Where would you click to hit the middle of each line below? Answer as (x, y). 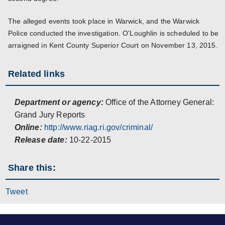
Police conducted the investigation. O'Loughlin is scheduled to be (114, 33)
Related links (37, 74)
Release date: (41, 140)
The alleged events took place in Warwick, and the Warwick (104, 21)
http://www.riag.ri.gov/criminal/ (98, 127)
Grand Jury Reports (50, 115)
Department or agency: (59, 102)
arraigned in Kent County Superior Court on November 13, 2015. (113, 45)
